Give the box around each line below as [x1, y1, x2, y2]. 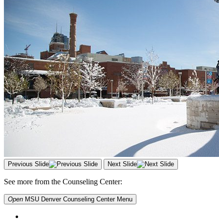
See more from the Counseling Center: [4, 177, 122, 186]
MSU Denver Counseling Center [23, 195, 117, 203]
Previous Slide [8, 160, 49, 168]
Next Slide [108, 160, 137, 168]
